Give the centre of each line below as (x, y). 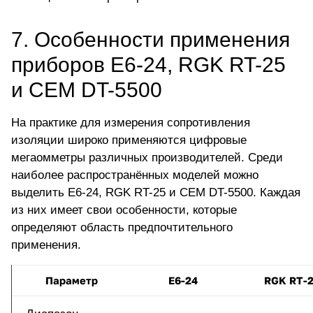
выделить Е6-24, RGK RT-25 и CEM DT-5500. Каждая (156, 193)
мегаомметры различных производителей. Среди (147, 158)
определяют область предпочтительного (122, 228)
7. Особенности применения (151, 40)
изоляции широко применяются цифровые (129, 140)
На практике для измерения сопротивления (131, 123)
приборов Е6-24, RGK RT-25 (148, 65)
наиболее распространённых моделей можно (135, 175)
